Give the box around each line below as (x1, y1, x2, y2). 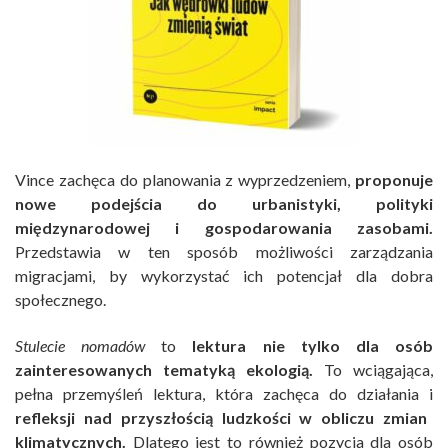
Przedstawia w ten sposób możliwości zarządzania (15, 241, 433, 261)
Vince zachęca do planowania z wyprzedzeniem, (15, 169, 355, 189)
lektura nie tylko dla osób (192, 335, 434, 355)
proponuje (355, 169, 433, 189)
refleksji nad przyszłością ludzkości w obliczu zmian (15, 407, 428, 427)
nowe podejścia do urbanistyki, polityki (15, 193, 433, 213)
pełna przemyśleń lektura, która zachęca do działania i (15, 383, 433, 403)
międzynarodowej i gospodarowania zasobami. (15, 217, 433, 237)
